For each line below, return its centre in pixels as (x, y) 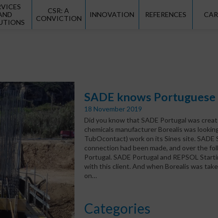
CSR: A (59, 10)
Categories (118, 208)
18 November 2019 (113, 109)
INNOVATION (112, 14)
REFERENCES (165, 14)
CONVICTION (59, 18)
